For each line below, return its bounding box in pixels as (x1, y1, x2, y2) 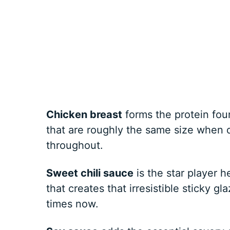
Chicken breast (46, 108, 122, 121)
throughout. (46, 139, 103, 151)
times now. (46, 197, 99, 210)
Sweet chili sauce (46, 166, 133, 179)
